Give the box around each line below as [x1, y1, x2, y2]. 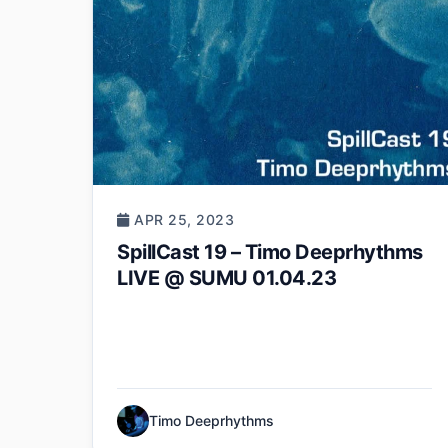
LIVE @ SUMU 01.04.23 [117, 265, 336, 290]
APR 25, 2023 [129, 210, 234, 228]
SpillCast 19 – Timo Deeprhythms [117, 239, 423, 264]
